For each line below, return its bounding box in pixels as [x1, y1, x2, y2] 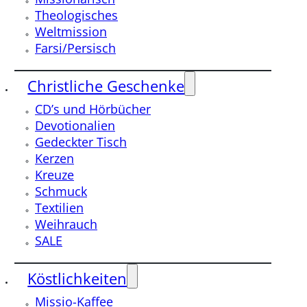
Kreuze [35, 165, 74, 183]
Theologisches [35, 5, 118, 23]
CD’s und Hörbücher [35, 99, 151, 117]
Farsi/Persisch [35, 38, 116, 56]
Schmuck [35, 182, 87, 199]
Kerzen [35, 149, 74, 167]
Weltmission [35, 22, 107, 40]
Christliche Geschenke [27, 75, 185, 96]
